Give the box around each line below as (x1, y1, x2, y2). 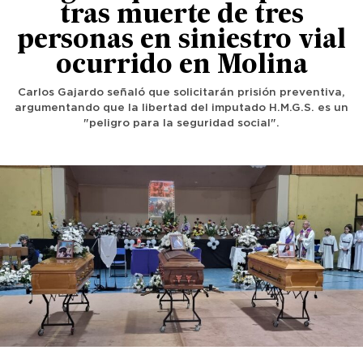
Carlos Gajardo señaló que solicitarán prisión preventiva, (18, 88, 345, 98)
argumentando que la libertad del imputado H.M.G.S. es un (15, 103, 348, 113)
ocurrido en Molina (55, 53, 308, 79)
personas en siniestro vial (17, 28, 346, 54)
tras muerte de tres (59, 3, 304, 29)
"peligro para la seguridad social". (83, 118, 280, 129)
